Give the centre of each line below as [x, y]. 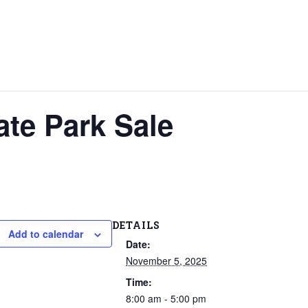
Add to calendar [46, 234]
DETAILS [136, 225]
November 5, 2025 [166, 261]
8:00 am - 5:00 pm [166, 298]
